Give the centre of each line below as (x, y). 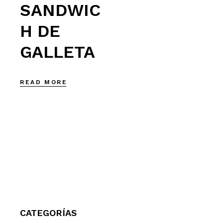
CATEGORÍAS (49, 213)
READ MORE (44, 82)
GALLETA (58, 52)
